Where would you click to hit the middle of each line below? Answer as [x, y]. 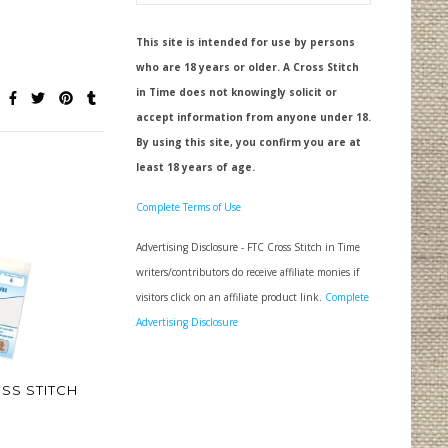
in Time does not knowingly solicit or [236, 92]
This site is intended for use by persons [245, 42]
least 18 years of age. [195, 167]
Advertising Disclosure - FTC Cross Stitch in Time [248, 247]
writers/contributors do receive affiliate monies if [247, 272]
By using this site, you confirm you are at [248, 142]
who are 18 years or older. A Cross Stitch [247, 67]
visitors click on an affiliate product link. [230, 297]
